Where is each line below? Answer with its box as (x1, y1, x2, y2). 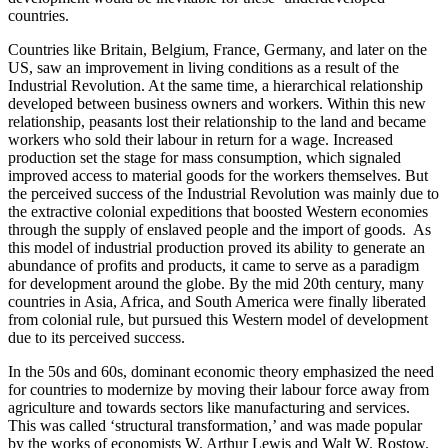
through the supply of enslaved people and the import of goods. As (8, 220, 431, 238)
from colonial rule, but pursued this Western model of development (8, 310, 428, 328)
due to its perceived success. (8, 328, 189, 346)
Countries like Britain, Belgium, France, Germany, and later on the (8, 40, 427, 58)
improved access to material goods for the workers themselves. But (8, 166, 428, 184)
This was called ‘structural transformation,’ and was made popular (8, 416, 422, 434)
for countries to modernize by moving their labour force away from (8, 380, 429, 398)
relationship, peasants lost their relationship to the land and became (8, 112, 426, 130)
